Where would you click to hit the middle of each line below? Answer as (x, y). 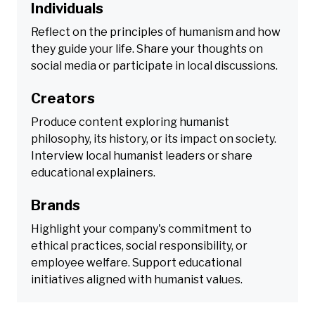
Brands (56, 205)
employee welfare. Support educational (136, 262)
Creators (63, 98)
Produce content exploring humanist (130, 122)
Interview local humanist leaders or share (142, 155)
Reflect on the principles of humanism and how (156, 32)
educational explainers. (93, 172)
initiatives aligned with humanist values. (137, 279)
